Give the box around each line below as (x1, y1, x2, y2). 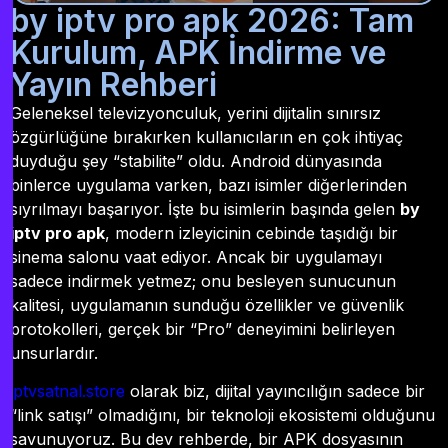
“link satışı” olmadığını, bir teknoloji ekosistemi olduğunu (10, 405, 435, 426)
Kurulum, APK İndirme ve (10, 32, 386, 72)
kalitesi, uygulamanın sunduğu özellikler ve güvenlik (10, 294, 404, 315)
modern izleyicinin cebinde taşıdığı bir (110, 222, 398, 243)
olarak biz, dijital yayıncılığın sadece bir (125, 381, 425, 402)
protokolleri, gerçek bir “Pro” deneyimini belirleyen (10, 318, 395, 339)
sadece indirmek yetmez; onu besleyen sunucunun (10, 270, 396, 291)
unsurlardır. (10, 342, 98, 363)
